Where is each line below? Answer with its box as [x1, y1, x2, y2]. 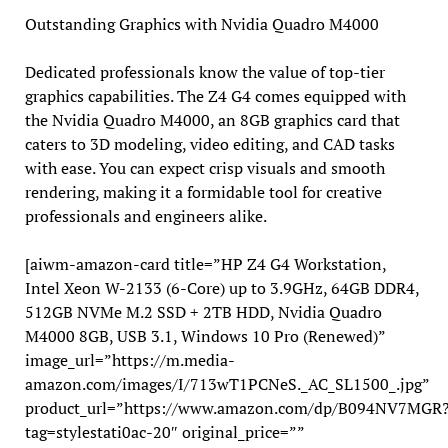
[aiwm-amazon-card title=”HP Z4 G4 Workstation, [24, 253, 386, 276]
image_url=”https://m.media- [24, 349, 235, 372]
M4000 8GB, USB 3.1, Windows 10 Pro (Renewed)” [24, 325, 385, 348]
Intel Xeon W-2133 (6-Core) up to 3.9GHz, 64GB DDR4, [24, 277, 419, 300]
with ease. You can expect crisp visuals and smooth [24, 157, 385, 180]
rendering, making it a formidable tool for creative [24, 181, 382, 204]
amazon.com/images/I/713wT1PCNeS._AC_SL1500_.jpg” [24, 373, 429, 396]
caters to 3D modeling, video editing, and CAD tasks [24, 133, 395, 156]
